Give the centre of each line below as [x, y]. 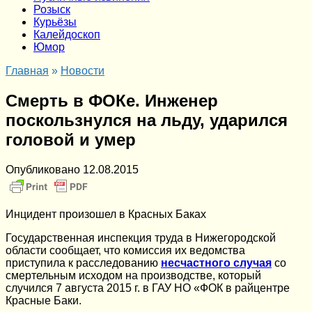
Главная [27, 71]
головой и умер [71, 139]
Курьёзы [55, 22]
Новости [83, 71]
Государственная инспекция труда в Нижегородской [141, 237]
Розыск [52, 9]
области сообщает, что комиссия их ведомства [125, 250]
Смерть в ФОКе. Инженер [112, 100]
